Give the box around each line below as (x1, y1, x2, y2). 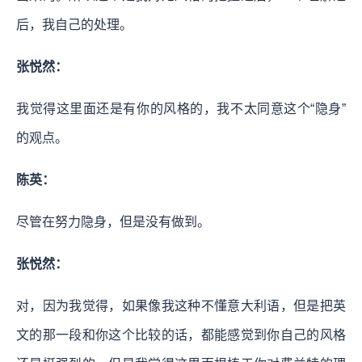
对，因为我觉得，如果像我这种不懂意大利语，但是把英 (16, 299, 346, 314)
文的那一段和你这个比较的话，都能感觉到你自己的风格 (16, 328, 346, 343)
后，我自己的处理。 (16, 18, 133, 32)
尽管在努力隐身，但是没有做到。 (16, 215, 210, 229)
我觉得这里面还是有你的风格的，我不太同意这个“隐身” (16, 102, 346, 116)
